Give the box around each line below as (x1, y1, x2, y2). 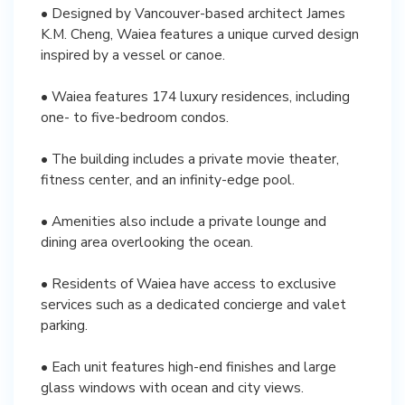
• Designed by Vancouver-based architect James (41, 3, 345, 23)
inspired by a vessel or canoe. (41, 44, 225, 64)
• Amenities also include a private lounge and (41, 211, 326, 231)
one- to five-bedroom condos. (41, 107, 229, 127)
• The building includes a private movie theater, (41, 148, 339, 168)
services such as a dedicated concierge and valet (41, 294, 346, 314)
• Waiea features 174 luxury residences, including (41, 86, 350, 106)
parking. (41, 315, 88, 334)
